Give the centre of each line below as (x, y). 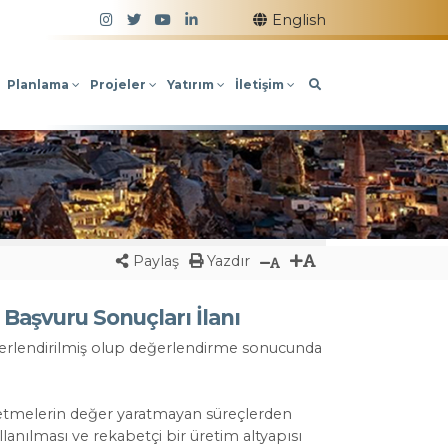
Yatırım (192, 84)
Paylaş (154, 261)
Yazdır (226, 261)
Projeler (119, 84)
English (299, 20)
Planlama (39, 84)
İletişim (261, 84)
